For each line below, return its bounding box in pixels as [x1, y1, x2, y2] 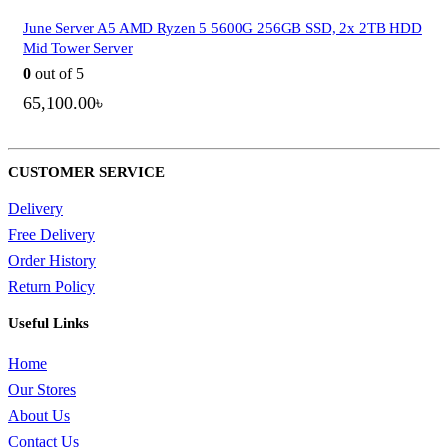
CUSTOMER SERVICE [8, 164, 165, 181]
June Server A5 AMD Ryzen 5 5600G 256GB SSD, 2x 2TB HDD [23, 20, 422, 37]
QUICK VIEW [186, 415, 262, 431]
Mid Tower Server [23, 40, 133, 57]
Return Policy [8, 278, 95, 296]
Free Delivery [8, 226, 95, 244]
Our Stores [8, 381, 76, 399]
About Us [8, 407, 70, 425]
